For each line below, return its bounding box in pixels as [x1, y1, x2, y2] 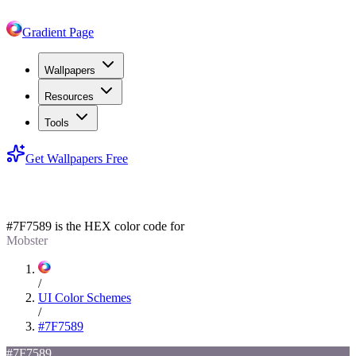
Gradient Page [22, 25, 94, 39]
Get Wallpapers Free [25, 152, 128, 165]
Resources [44, 91, 94, 103]
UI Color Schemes [38, 290, 131, 304]
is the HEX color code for [52, 219, 184, 233]
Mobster [6, 233, 48, 247]
